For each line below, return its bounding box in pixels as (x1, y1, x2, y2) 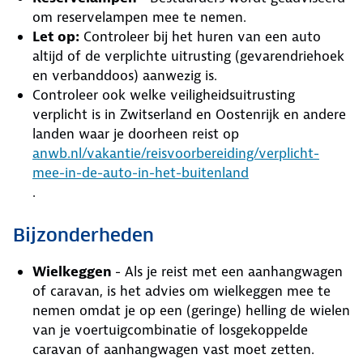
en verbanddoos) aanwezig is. (32, 66, 217, 84)
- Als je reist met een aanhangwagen (115, 263, 343, 280)
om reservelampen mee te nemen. (32, 8, 246, 26)
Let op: (32, 28, 79, 45)
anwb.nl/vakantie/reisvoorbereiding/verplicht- (32, 144, 319, 162)
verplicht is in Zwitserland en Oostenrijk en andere (32, 105, 346, 123)
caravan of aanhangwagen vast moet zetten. (32, 340, 314, 358)
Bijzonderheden (13, 224, 154, 246)
